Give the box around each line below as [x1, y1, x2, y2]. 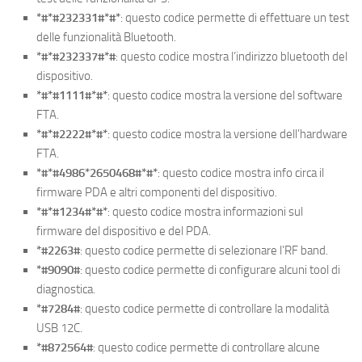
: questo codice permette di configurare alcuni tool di [80, 262, 340, 277]
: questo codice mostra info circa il [158, 165, 324, 180]
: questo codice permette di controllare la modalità [80, 301, 329, 316]
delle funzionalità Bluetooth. [36, 29, 176, 44]
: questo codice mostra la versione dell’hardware [107, 126, 347, 141]
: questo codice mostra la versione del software [107, 87, 343, 103]
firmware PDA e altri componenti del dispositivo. [36, 184, 277, 200]
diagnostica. [36, 281, 95, 297]
